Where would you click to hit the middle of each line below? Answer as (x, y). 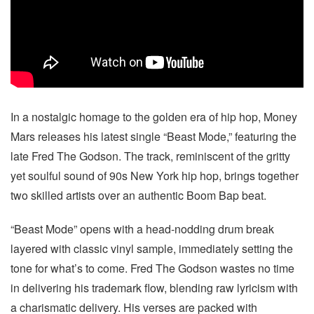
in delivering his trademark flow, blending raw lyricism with (154, 288)
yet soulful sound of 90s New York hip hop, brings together (155, 176)
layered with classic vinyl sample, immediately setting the (152, 248)
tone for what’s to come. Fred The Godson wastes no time (152, 268)
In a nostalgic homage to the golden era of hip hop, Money (154, 117)
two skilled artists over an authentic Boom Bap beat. (138, 195)
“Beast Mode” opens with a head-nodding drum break (142, 229)
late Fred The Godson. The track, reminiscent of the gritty (150, 156)
